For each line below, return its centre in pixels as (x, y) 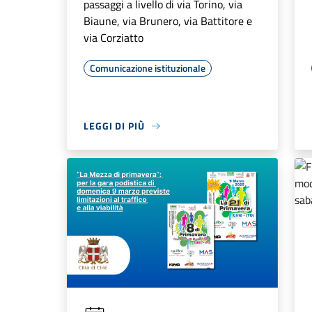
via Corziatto (114, 38)
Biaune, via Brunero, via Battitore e (168, 21)
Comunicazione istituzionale (148, 68)
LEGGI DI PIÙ (114, 126)
